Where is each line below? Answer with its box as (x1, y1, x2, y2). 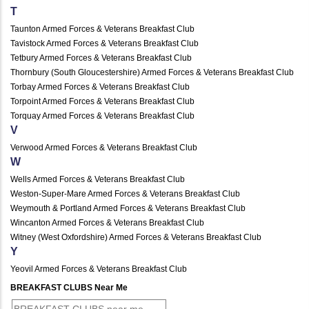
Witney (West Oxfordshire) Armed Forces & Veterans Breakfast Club (10, 232, 261, 242)
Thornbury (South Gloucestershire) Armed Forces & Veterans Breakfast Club (10, 67, 294, 77)
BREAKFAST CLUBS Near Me (10, 282, 128, 292)
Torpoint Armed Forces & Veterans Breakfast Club (10, 96, 195, 106)
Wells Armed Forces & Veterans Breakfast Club (10, 174, 185, 184)
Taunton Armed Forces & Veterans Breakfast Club (10, 23, 195, 34)
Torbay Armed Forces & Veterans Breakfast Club (10, 81, 190, 92)
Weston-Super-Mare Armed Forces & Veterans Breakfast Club (10, 188, 240, 199)
